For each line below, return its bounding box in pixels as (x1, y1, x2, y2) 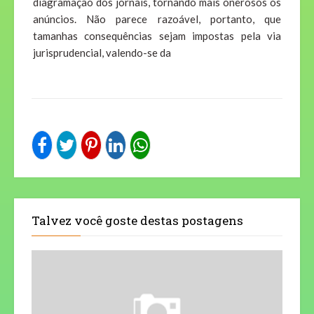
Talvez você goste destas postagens (32, 212, 243, 229)
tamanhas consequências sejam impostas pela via (33, 29, 281, 43)
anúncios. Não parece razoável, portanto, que (33, 13, 281, 26)
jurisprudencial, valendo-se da (33, 46, 171, 60)
